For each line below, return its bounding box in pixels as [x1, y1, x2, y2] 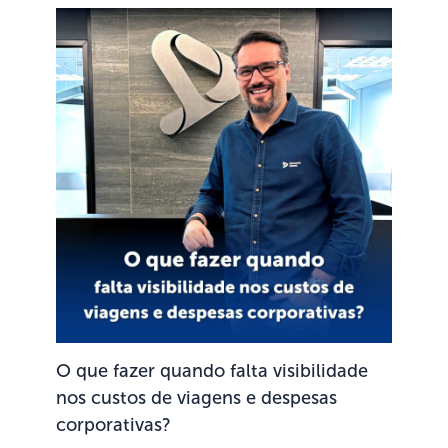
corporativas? [56, 413, 172, 436]
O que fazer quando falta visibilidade [56, 359, 369, 382]
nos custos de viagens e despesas [56, 386, 338, 409]
